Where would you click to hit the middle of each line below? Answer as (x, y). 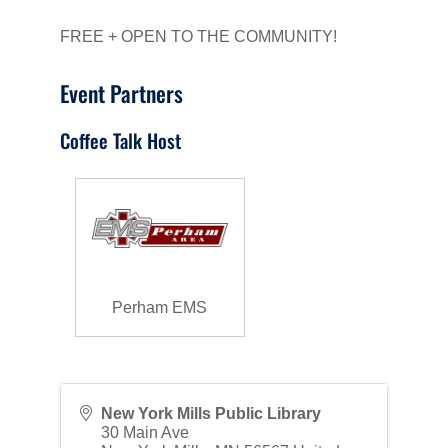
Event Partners (121, 92)
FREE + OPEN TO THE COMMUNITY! (198, 36)
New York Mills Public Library (210, 413)
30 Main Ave (144, 432)
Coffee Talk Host (120, 140)
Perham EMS (160, 307)
